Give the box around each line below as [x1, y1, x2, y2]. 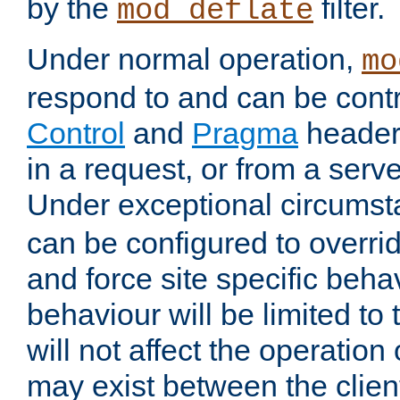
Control [27, 116, 125, 151]
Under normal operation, [27, 42, 362, 77]
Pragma [192, 116, 298, 151]
